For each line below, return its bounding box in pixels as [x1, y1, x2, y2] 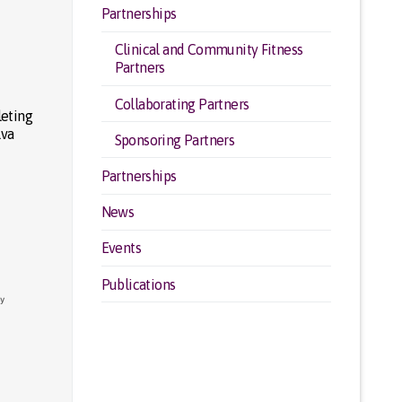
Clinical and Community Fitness [114, 41, 303, 58]
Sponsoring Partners [114, 131, 235, 148]
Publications [100, 275, 176, 293]
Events [100, 240, 141, 257]
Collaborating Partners [114, 95, 249, 112]
